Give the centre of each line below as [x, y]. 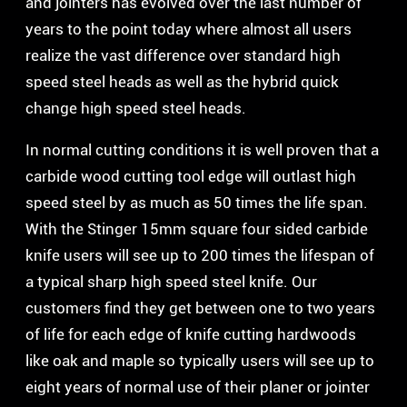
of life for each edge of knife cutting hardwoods [191, 334]
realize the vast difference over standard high [183, 55]
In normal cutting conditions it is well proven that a [202, 149]
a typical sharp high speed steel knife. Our [171, 281]
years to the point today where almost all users [189, 29]
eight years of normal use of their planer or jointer [198, 387]
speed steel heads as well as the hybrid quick [182, 81]
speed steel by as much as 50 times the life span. [197, 202]
